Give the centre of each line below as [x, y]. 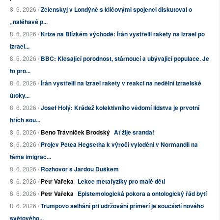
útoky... [20, 96]
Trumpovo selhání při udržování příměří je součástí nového [122, 206]
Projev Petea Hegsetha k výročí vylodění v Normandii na [119, 145]
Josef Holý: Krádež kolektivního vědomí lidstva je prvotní [120, 108]
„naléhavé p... [29, 22]
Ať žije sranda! [134, 132]
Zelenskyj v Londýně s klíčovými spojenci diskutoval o [116, 10]
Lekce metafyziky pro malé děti [121, 181]
